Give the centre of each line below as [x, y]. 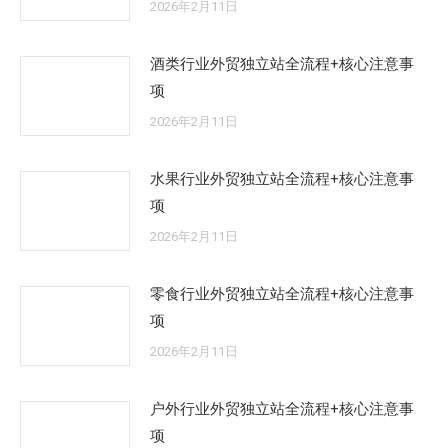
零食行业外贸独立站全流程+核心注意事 [282, 293]
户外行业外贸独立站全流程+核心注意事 [282, 408]
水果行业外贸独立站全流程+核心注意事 [282, 178]
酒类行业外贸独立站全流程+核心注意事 [282, 63]
